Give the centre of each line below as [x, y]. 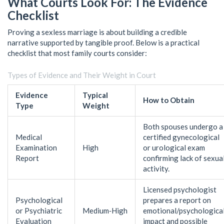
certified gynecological [181, 137]
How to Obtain [169, 100]
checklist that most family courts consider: [77, 53]
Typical [95, 95]
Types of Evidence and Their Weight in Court [82, 75]
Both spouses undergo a [183, 126]
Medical [29, 137]
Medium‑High [105, 210]
